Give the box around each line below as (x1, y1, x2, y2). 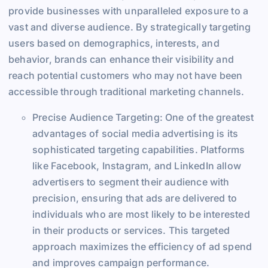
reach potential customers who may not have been (8, 69, 243, 81)
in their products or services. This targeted (32, 224, 230, 236)
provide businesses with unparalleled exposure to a (8, 4, 249, 17)
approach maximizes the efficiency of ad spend (32, 240, 252, 252)
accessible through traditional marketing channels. (8, 85, 245, 98)
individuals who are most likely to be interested (32, 208, 250, 220)
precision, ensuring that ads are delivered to (32, 191, 237, 204)
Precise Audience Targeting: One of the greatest (32, 111, 254, 123)
